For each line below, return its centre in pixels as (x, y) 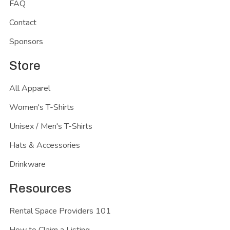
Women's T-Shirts (42, 107)
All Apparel (30, 88)
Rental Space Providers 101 (60, 211)
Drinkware (27, 164)
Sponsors (26, 41)
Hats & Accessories (45, 145)
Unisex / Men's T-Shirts (51, 126)
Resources (40, 188)
